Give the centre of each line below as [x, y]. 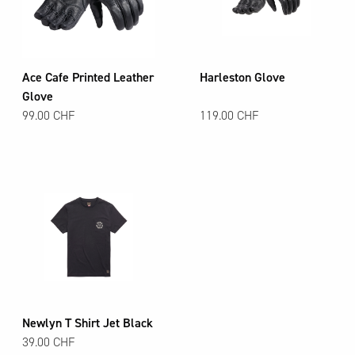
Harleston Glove [242, 78]
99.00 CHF [49, 116]
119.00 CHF [229, 116]
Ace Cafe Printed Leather [88, 78]
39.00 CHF [49, 343]
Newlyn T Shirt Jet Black [88, 324]
